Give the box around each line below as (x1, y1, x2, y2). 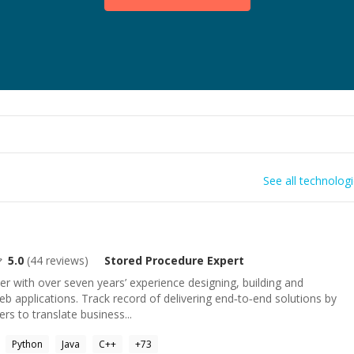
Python (12, 337, 43, 351)
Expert (204, 253, 244, 268)
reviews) (43, 253, 88, 268)
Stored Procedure (104, 253, 204, 268)
